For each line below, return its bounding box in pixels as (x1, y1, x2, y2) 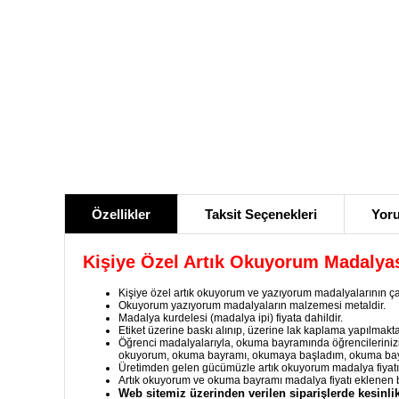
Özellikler (92, 207, 151, 222)
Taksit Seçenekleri (205, 207, 317, 222)
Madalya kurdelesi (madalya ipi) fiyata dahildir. (118, 312, 343, 325)
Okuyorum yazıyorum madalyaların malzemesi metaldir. (118, 299, 386, 313)
